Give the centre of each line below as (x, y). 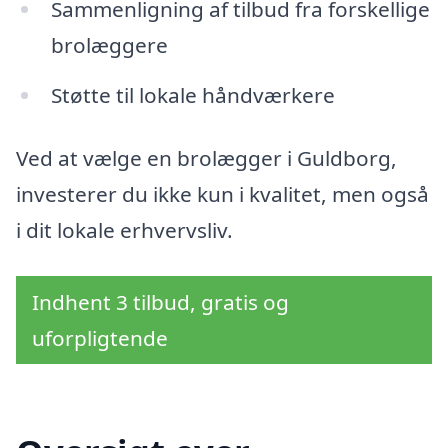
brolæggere (109, 44)
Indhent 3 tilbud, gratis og (160, 302)
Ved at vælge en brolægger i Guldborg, (206, 158)
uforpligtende (100, 338)
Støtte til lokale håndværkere (192, 94)
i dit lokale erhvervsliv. (124, 230)
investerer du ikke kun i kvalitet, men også (222, 194)
